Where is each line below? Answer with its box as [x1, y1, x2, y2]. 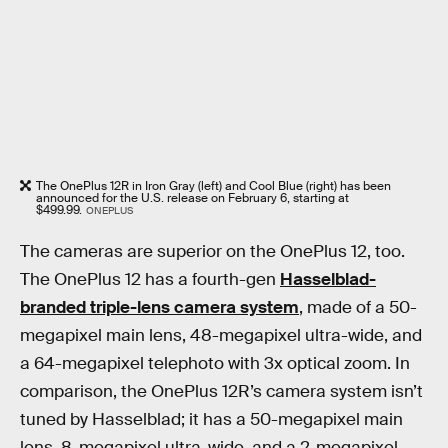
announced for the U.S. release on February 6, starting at [36, 190, 349, 207]
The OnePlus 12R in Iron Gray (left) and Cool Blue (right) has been [36, 178, 391, 195]
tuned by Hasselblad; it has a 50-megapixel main [20, 408, 403, 430]
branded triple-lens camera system [20, 296, 299, 318]
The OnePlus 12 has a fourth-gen [20, 268, 280, 290]
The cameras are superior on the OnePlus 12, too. [20, 240, 405, 262]
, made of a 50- [299, 296, 417, 318]
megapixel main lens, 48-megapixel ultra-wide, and [20, 324, 422, 346]
